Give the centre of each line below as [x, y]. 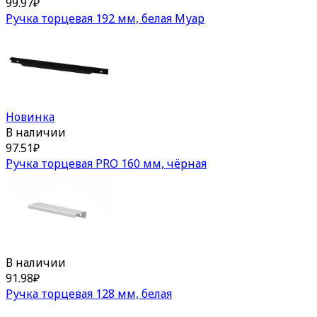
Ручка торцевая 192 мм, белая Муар [105, 18]
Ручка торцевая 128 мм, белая [89, 293]
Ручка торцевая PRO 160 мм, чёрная [106, 164]
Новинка [30, 117]
